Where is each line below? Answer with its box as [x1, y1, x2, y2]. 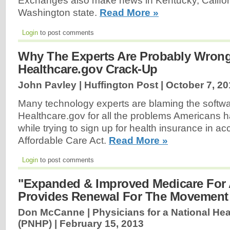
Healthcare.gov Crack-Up [18, 62, 158, 76]
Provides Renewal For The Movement [18, 189, 228, 204]
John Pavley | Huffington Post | [18, 79, 166, 90]
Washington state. [18, 7, 100, 18]
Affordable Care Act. [18, 135, 109, 146]
